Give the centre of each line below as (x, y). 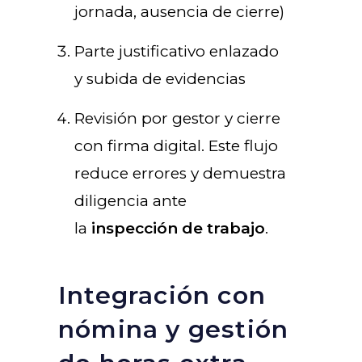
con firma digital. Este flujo (176, 146)
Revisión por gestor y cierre (177, 119)
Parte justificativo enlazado (177, 52)
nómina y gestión (174, 330)
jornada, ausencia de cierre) (179, 12)
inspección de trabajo (178, 229)
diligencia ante (130, 201)
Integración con (162, 296)
